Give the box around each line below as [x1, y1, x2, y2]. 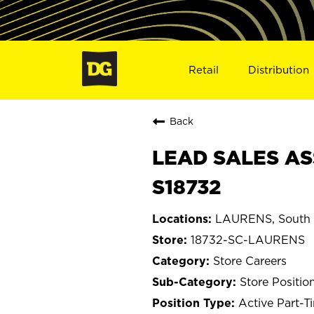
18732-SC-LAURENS [191, 233, 305, 246]
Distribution [248, 63, 310, 76]
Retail [188, 63, 219, 76]
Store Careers [213, 254, 287, 267]
